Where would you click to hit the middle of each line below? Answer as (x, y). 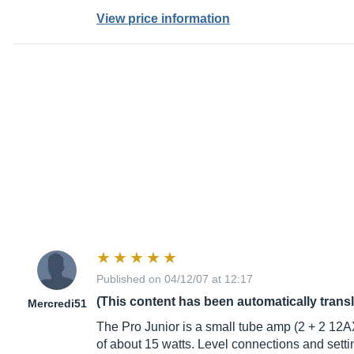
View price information (163, 19)
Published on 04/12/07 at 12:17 (175, 279)
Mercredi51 (57, 304)
